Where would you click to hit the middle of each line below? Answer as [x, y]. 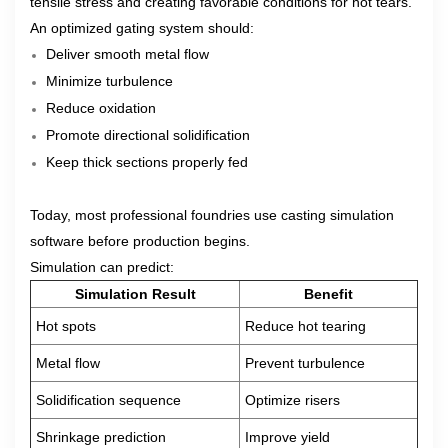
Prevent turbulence [305, 363]
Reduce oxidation [101, 108]
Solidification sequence [108, 400]
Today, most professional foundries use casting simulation [212, 215]
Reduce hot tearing [305, 326]
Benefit [328, 294]
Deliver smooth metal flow [127, 54]
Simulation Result [135, 294]
